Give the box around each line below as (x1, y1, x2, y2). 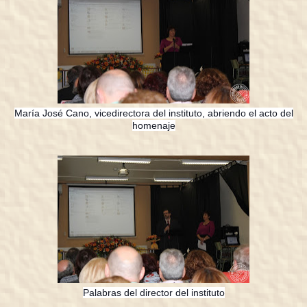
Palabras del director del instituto (82, 287, 225, 299)
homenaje (132, 119, 175, 131)
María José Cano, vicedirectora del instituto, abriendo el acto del (14, 107, 293, 119)
